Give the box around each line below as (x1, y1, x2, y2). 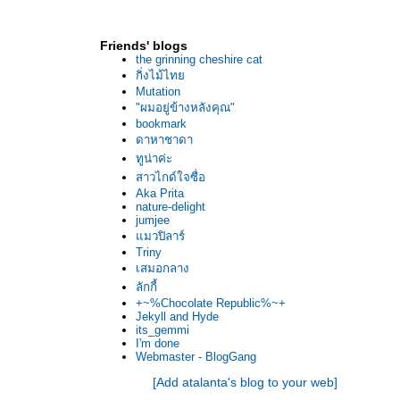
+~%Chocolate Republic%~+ (136, 296, 286, 310)
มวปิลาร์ (136, 229, 185, 243)
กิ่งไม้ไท (136, 69, 185, 82)
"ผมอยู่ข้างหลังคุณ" (136, 101, 235, 114)
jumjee (136, 213, 170, 227)
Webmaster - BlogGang (136, 350, 256, 363)
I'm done (136, 337, 179, 350)
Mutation (136, 85, 180, 98)
